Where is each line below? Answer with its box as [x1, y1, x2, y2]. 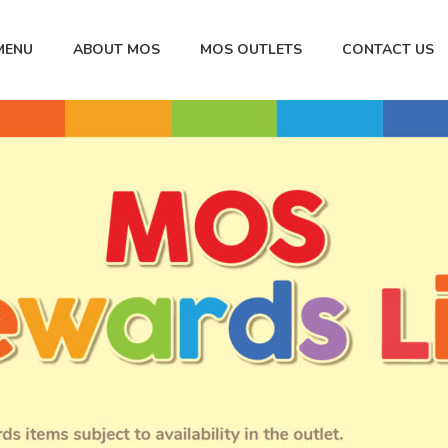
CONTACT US [342, 40, 434, 60]
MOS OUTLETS [200, 40, 302, 60]
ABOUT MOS [73, 40, 160, 60]
